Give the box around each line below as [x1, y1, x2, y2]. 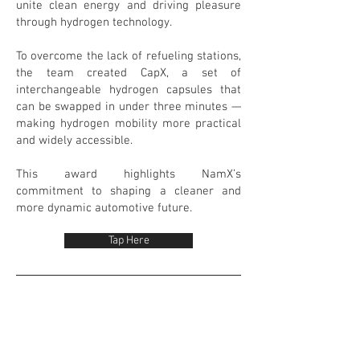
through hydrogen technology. [16, 15, 172, 30]
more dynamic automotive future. [16, 201, 192, 215]
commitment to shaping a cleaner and [16, 184, 241, 198]
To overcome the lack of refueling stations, [16, 49, 241, 63]
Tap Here [108, 234, 149, 247]
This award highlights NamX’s [16, 167, 241, 182]
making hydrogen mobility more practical [16, 117, 241, 131]
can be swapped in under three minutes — [16, 100, 241, 114]
